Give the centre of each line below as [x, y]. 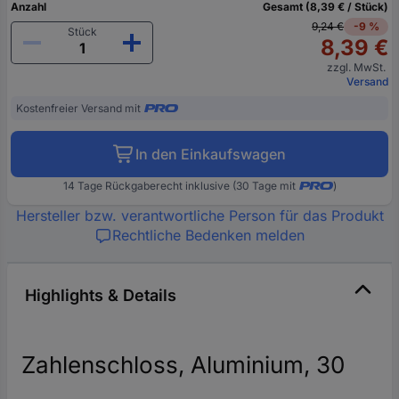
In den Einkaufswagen [211, 154]
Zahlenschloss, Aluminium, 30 [183, 364]
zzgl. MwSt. [358, 67]
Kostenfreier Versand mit [78, 108]
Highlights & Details [101, 295]
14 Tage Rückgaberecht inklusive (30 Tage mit [179, 185]
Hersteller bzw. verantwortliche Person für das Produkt [199, 215]
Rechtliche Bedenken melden [208, 235]
